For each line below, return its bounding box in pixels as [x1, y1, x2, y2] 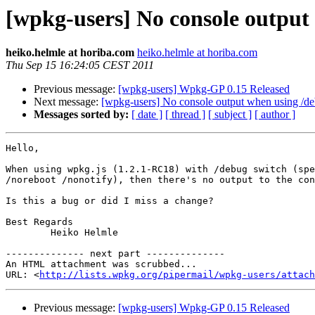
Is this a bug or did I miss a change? [6, 195, 214, 207]
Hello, [6, 143, 39, 154]
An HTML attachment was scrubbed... [6, 259, 197, 270]
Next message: [34, 96, 101, 108]
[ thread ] [165, 108, 205, 121]
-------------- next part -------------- [6, 248, 225, 259]
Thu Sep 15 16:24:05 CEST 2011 [6, 59, 154, 72]
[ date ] [131, 108, 162, 121]
